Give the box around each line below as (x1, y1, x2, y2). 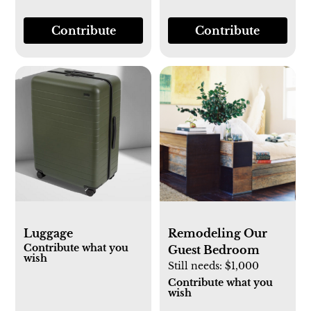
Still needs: (168, 260, 225, 273)
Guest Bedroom (168, 243, 260, 258)
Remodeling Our (168, 226, 267, 241)
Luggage (24, 226, 74, 241)
